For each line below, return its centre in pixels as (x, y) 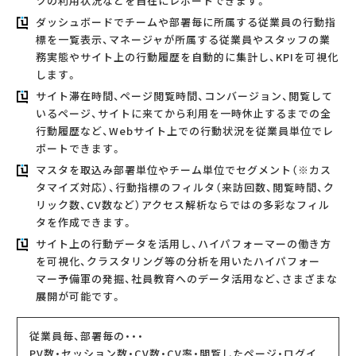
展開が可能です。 (79, 296)
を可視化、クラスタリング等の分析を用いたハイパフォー (178, 261)
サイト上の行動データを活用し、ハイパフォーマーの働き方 (183, 243)
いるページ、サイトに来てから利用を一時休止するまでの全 (183, 113)
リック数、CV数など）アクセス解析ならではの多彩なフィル (182, 204)
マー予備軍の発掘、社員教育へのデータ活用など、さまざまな (186, 278)
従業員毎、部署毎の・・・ (86, 336)
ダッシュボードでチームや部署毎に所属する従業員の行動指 (186, 21)
